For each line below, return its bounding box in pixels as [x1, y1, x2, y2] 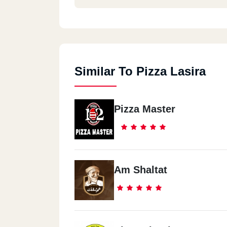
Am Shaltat [114, 164, 167, 175]
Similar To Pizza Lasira [74, 64, 206, 78]
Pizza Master [114, 103, 175, 115]
